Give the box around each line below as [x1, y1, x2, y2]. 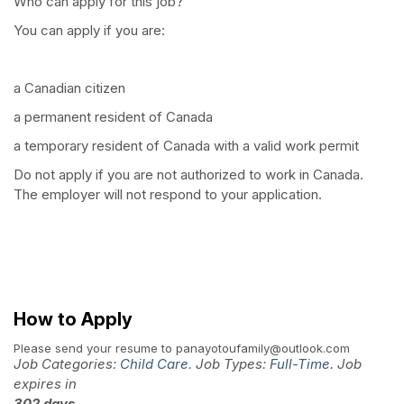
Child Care [120, 355, 188, 373]
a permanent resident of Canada [14, 108, 213, 126]
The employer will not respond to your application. [14, 186, 322, 204]
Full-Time [270, 355, 330, 373]
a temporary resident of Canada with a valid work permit [14, 137, 359, 155]
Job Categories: [14, 355, 120, 373]
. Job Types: [188, 355, 270, 373]
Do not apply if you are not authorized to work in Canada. [14, 166, 363, 184]
